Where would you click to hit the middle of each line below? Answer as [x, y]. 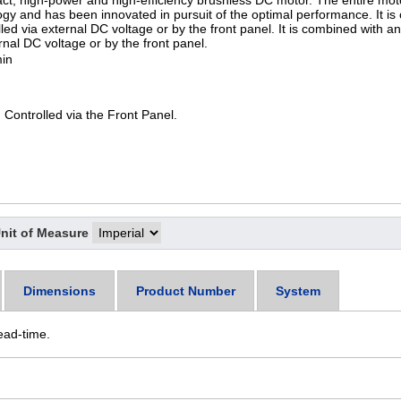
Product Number [185, 290]
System [298, 290]
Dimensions [59, 290]
